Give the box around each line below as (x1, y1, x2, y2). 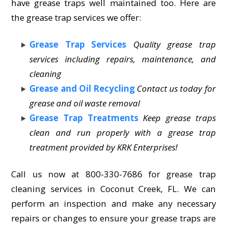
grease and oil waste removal (29, 97, 140, 109)
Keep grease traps (143, 111, 216, 124)
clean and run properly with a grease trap (29, 126, 216, 138)
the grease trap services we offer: (11, 11, 141, 23)
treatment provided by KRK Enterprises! (29, 141, 178, 153)
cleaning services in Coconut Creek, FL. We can (11, 182, 216, 195)
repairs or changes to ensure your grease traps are (11, 212, 216, 224)
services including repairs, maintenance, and (29, 53, 216, 65)
